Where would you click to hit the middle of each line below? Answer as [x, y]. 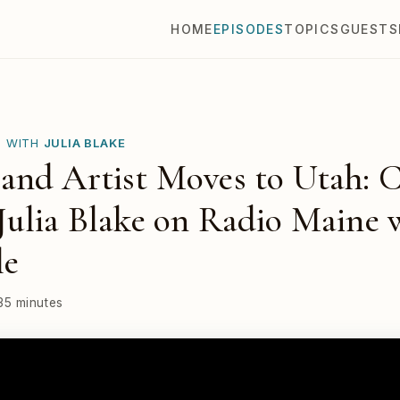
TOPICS [312, 29]
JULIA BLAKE [84, 142]
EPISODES [249, 29]
